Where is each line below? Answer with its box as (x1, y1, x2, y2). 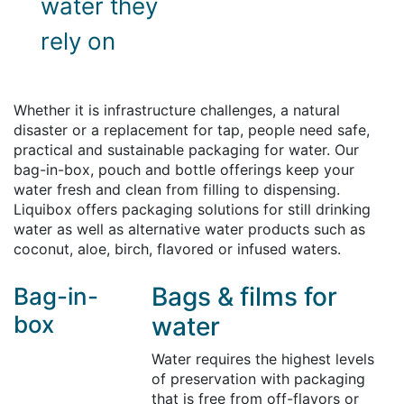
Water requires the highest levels (151, 350, 374, 369)
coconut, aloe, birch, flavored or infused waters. (14, 240, 341, 259)
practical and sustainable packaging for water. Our (14, 141, 359, 160)
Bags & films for (151, 281, 337, 313)
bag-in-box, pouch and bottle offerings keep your (14, 161, 354, 179)
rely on (41, 27, 115, 56)
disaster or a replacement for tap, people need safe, (14, 121, 370, 140)
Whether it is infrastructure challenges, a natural (14, 101, 340, 120)
